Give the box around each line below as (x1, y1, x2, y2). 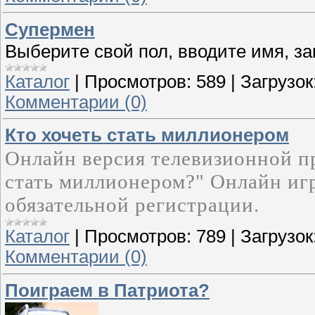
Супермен (5, 19, 95, 39)
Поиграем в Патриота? (5, 280, 210, 300)
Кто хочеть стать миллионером (5, 125, 289, 146)
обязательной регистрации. (5, 193, 259, 217)
